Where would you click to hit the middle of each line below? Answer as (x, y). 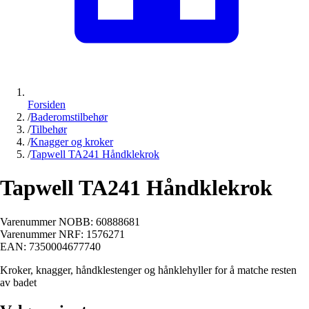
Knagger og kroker (72, 141)
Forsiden (47, 104)
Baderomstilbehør (69, 117)
